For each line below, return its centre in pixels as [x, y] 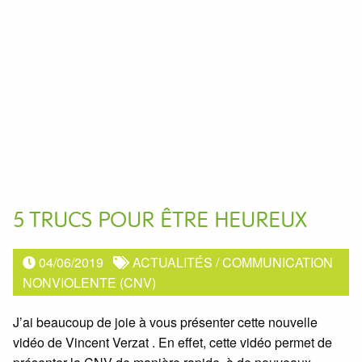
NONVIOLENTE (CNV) [90, 282]
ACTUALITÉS [173, 262]
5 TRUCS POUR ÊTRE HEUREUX [160, 221]
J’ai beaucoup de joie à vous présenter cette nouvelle [165, 322]
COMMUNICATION [278, 262]
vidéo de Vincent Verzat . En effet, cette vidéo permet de [173, 343]
